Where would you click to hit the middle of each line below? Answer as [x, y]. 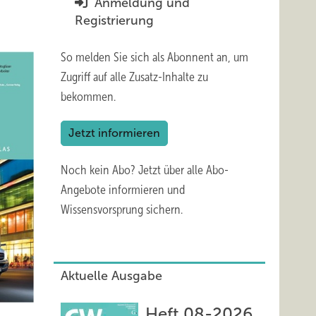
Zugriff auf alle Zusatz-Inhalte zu [134, 77]
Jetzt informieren [114, 133]
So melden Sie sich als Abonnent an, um [154, 57]
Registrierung [114, 20]
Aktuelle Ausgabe [111, 276]
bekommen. [88, 97]
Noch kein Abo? [99, 170]
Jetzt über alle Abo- [183, 170]
